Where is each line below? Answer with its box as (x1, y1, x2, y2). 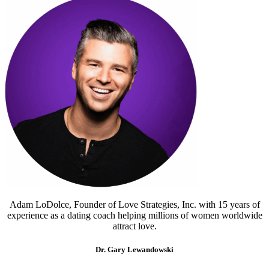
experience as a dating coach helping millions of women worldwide (7, 210, 262, 221)
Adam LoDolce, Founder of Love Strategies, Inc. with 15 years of (9, 199, 260, 210)
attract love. (112, 221, 157, 232)
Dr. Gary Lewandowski (95, 245, 174, 255)
